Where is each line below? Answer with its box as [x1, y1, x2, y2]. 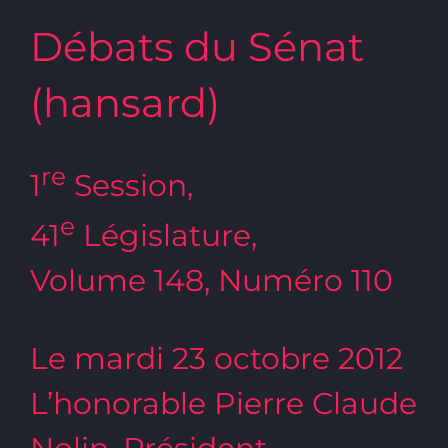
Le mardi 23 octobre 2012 [30, 339, 403, 377]
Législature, [75, 216, 257, 254]
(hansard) [30, 77, 220, 127]
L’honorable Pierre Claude [30, 384, 417, 422]
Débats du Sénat [30, 21, 364, 71]
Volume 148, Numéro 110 [30, 261, 393, 299]
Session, [66, 166, 193, 204]
